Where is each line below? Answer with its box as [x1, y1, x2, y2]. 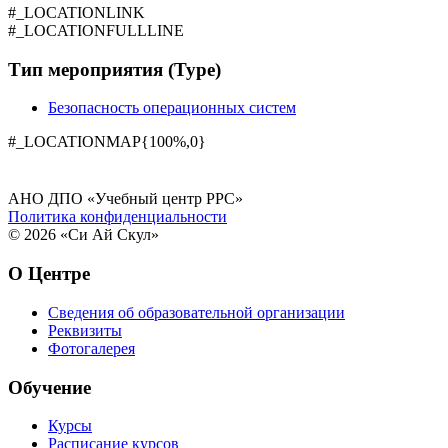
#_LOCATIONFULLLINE [8, 21, 184, 39]
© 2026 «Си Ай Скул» [8, 226, 159, 244]
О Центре [8, 263, 90, 285]
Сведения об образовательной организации [48, 303, 345, 321]
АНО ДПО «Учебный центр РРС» [8, 190, 243, 208]
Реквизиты [48, 321, 122, 339]
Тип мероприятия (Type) [8, 58, 221, 80]
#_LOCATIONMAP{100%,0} [8, 133, 206, 151]
